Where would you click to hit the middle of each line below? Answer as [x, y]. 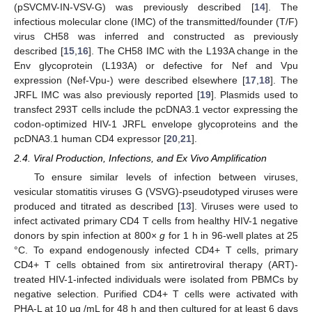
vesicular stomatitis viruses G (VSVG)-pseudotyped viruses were [156, 191]
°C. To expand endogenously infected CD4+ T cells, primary [156, 250]
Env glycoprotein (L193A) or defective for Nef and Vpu [156, 65]
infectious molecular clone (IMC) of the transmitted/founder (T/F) [156, 21]
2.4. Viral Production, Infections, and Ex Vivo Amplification [140, 158]
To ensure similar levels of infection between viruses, [166, 177]
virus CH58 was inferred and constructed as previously [156, 36]
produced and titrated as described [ [97, 206]
